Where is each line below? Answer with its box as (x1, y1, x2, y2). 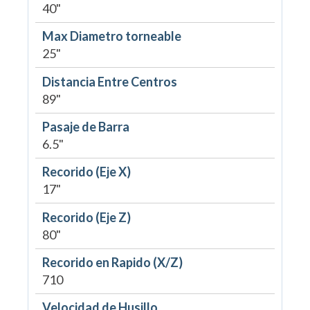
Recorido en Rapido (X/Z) (42, 255, 183, 271)
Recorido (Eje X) (42, 164, 131, 180)
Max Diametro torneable (42, 28, 181, 44)
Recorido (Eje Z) (42, 209, 131, 225)
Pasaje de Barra (42, 118, 129, 134)
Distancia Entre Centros (42, 73, 177, 89)
